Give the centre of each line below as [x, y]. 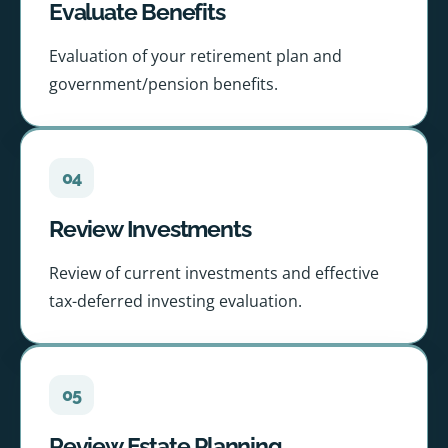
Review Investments [150, 229]
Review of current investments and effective [214, 273]
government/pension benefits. [163, 84]
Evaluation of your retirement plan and [195, 56]
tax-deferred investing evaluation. [175, 301]
